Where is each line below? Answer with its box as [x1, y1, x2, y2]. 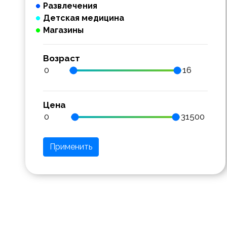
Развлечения [43, 1, 97, 11]
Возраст [43, 53, 80, 63]
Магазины [43, 25, 84, 35]
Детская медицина [43, 13, 124, 23]
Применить [50, 142, 92, 152]
